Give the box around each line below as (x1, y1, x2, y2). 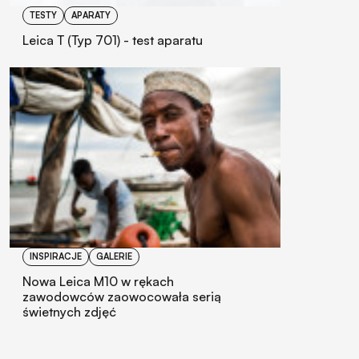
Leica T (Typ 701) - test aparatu (22, 31, 203, 48)
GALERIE (96, 251, 132, 263)
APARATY (71, 9, 111, 21)
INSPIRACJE (30, 251, 82, 263)
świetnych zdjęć (22, 304, 116, 321)
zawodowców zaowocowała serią (22, 288, 221, 305)
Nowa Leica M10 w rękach (22, 273, 174, 290)
